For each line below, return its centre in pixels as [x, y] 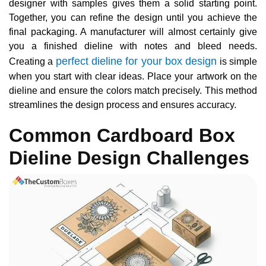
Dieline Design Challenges [129, 158]
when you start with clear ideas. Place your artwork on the [133, 77]
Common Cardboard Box [122, 136]
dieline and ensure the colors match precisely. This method [133, 91]
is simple [237, 62]
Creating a [32, 62]
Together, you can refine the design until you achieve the [133, 18]
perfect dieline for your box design [136, 61]
